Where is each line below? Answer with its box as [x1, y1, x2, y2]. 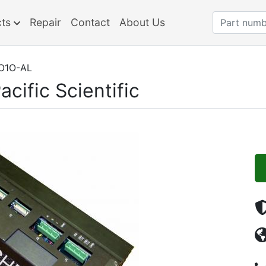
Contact [70, 16, 110, 28]
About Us [119, 16, 165, 28]
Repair [29, 16, 61, 28]
